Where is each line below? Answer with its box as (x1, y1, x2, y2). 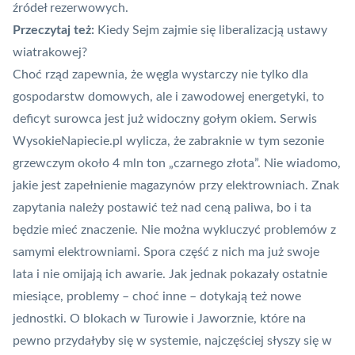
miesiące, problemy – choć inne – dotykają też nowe (13, 290, 301, 303)
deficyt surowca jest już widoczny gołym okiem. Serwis (13, 113, 317, 126)
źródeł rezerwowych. (13, 2, 128, 15)
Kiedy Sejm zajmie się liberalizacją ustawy (97, 24, 327, 37)
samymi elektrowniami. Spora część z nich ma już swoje (13, 246, 319, 259)
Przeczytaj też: (13, 24, 94, 37)
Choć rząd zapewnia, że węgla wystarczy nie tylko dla (13, 68, 308, 82)
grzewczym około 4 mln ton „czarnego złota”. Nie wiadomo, (13, 157, 341, 170)
